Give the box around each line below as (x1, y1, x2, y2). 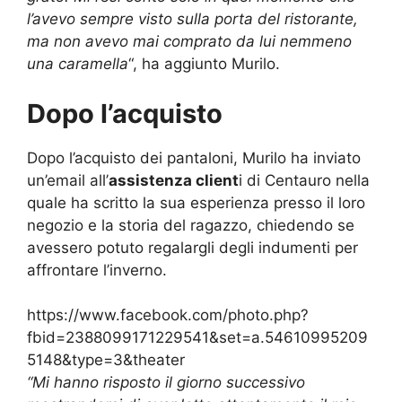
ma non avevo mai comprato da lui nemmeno (27, 32, 352, 51)
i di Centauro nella (239, 170, 370, 189)
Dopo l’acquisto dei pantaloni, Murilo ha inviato (27, 148, 361, 167)
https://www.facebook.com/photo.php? (27, 306, 309, 325)
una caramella (27, 55, 128, 74)
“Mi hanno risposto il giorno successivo (27, 373, 305, 392)
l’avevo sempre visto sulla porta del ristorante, (27, 10, 358, 29)
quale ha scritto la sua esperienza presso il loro (27, 193, 365, 212)
